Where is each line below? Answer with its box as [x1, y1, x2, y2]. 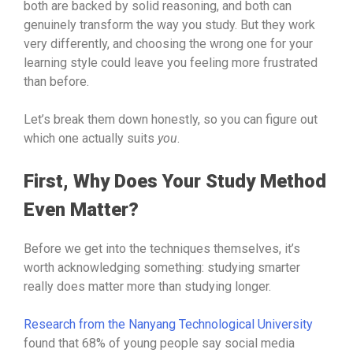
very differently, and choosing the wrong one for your [24, 36, 313, 51]
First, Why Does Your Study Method [24, 170, 326, 192]
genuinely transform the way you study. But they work [24, 17, 315, 32]
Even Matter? [24, 199, 139, 221]
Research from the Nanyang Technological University [24, 316, 313, 332]
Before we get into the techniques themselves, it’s [24, 240, 300, 256]
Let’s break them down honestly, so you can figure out [24, 112, 318, 127]
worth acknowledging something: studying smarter [24, 259, 300, 275]
